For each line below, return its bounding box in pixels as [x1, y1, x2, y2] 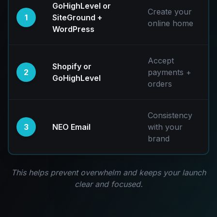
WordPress [52, 24, 94, 34]
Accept [148, 56, 174, 65]
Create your [148, 7, 192, 16]
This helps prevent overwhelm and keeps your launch [11, 168, 206, 177]
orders [148, 79, 172, 89]
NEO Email [52, 122, 91, 132]
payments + [148, 67, 191, 77]
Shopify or [52, 62, 92, 71]
